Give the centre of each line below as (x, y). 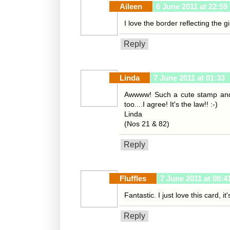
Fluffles (133, 179)
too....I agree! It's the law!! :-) (171, 104)
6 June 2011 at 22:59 (192, 7)
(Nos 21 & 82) (147, 124)
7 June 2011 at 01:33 (189, 78)
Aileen (131, 7)
